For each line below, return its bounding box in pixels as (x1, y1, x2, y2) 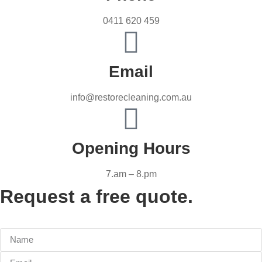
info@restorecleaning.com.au (70, 92, 192, 102)
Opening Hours (71, 139, 191, 157)
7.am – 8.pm (105, 168, 157, 179)
